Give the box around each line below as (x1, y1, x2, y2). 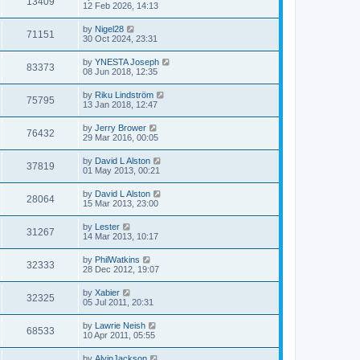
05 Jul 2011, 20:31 (83, 297, 153, 307)
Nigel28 (95, 24, 124, 34)
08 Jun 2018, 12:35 (83, 67, 157, 76)
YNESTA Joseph (95, 57, 159, 67)
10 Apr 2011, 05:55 (83, 330, 155, 340)
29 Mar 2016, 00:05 (83, 133, 158, 142)
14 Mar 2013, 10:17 (83, 231, 158, 241)
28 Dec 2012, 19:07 (83, 264, 159, 274)
